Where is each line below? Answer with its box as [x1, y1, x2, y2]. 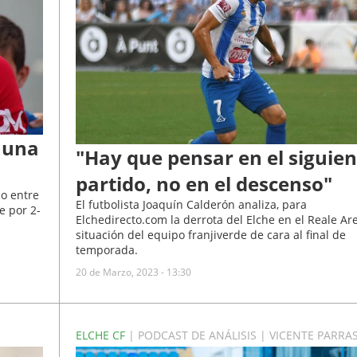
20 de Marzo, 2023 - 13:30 [75, 265, 191, 280]
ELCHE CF [75, 328, 128, 343]
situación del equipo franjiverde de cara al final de [75, 227, 346, 243]
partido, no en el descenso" [75, 171, 332, 198]
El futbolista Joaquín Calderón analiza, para [75, 197, 307, 213]
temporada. [75, 242, 138, 258]
